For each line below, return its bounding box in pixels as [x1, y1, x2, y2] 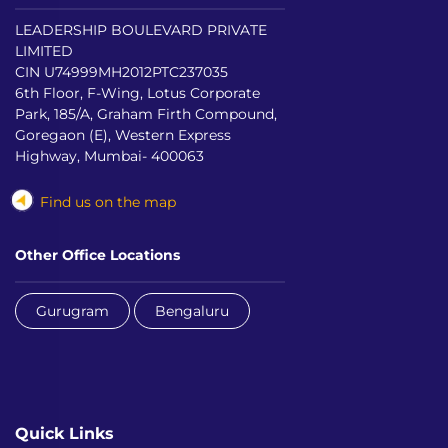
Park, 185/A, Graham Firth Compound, [15, 104, 277, 123]
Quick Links [15, 422, 114, 443]
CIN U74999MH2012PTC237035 [15, 62, 228, 81]
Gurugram [36, 301, 109, 320]
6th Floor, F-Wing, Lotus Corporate [15, 83, 260, 102]
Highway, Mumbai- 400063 [15, 146, 204, 165]
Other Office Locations [15, 245, 180, 264]
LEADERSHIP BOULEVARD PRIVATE [15, 20, 267, 39]
